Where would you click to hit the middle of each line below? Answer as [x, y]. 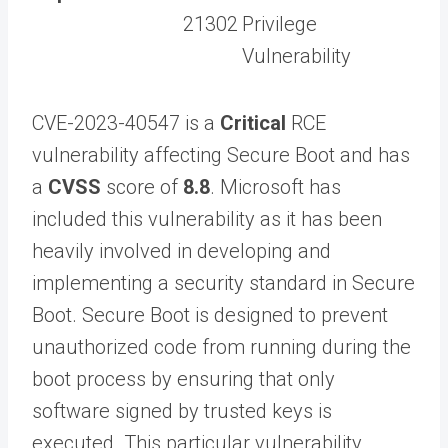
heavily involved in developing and [181, 250]
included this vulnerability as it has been [207, 218]
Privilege [279, 23]
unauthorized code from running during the [221, 346]
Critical [253, 122]
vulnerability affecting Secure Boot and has [221, 154]
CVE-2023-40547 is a [126, 122]
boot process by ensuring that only [183, 378]
